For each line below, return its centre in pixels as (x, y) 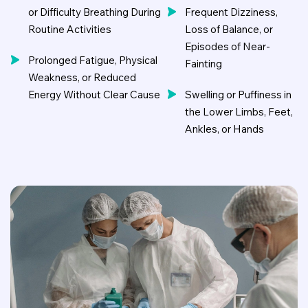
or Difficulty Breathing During (95, 12)
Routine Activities (70, 29)
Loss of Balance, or (229, 29)
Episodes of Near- (228, 46)
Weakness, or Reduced (82, 77)
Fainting (204, 64)
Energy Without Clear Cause (94, 95)
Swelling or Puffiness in (239, 95)
